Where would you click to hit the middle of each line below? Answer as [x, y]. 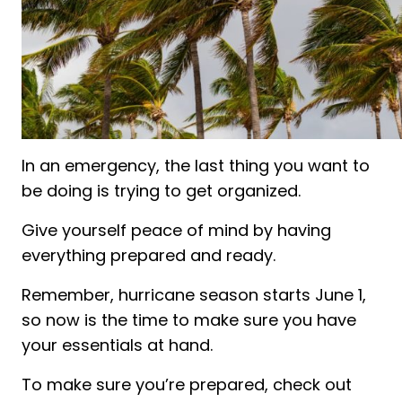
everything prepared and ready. [149, 255]
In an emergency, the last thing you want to [196, 165]
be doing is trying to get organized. [161, 190]
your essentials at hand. [117, 345]
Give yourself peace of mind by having [176, 230]
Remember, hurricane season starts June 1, [194, 294]
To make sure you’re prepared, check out [187, 384]
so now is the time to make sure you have [189, 319]
